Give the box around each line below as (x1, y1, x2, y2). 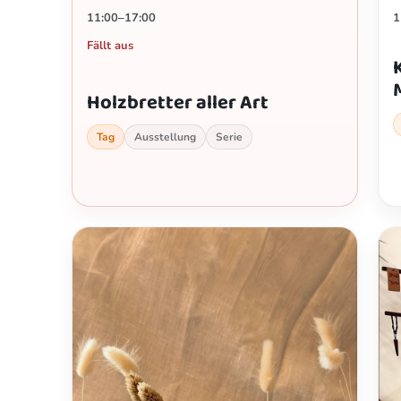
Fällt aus (87, 38, 133, 55)
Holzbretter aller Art (87, 87, 269, 120)
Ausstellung (134, 130, 196, 145)
